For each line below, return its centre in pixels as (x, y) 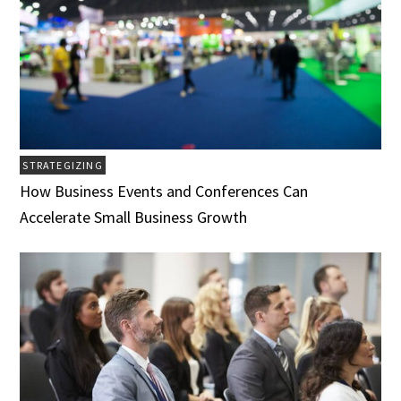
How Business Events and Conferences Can (164, 191)
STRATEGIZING (63, 165)
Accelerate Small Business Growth (134, 217)
